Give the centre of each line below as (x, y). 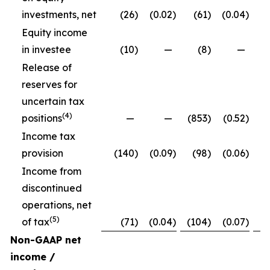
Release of (47, 68)
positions (42, 118)
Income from (52, 171)
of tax (36, 222)
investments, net (59, 15)
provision (42, 153)
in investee (46, 50)
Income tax (49, 137)
